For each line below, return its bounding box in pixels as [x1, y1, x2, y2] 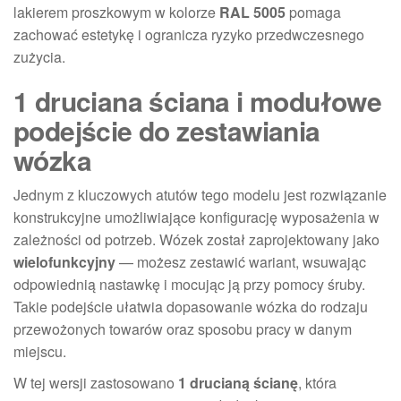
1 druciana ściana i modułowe [13, 81, 382, 120]
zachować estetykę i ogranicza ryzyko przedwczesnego [13, 23, 364, 45]
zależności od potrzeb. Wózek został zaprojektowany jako [13, 228, 380, 250]
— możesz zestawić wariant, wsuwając [115, 251, 366, 272]
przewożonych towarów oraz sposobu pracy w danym [13, 318, 352, 339]
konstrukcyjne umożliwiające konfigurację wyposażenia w [13, 206, 380, 227]
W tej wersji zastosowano [13, 371, 178, 393]
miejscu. [13, 340, 66, 362]
